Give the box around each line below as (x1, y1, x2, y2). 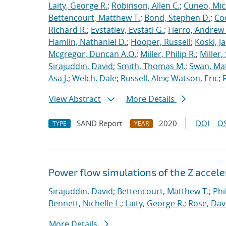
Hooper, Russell (131, 36, 191, 47)
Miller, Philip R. (140, 48, 196, 60)
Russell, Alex (121, 73, 167, 84)
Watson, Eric (171, 73, 218, 84)
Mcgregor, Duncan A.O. (48, 48, 136, 60)
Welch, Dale (72, 73, 117, 84)
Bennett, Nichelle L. (48, 198, 121, 209)
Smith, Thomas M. (117, 61, 185, 72)
